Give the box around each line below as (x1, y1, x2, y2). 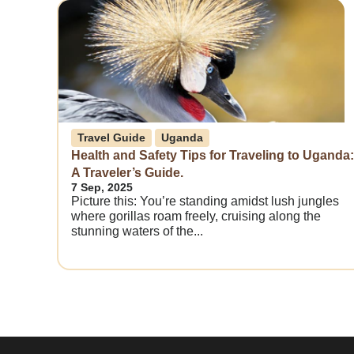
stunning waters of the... (71, 224, 203, 239)
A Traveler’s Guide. (71, 166, 183, 180)
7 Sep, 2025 (71, 181, 133, 194)
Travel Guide (77, 131, 145, 145)
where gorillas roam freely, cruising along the (71, 209, 321, 224)
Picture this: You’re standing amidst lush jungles (71, 194, 339, 209)
